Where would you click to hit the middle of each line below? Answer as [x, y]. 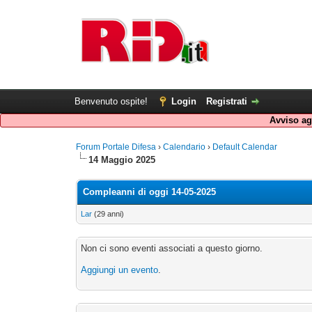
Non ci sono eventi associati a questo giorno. [172, 248]
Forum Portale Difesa [116, 147]
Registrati [226, 101]
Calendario [185, 147]
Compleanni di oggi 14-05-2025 [150, 192]
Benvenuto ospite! [112, 101]
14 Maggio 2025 [122, 160]
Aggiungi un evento [120, 270]
